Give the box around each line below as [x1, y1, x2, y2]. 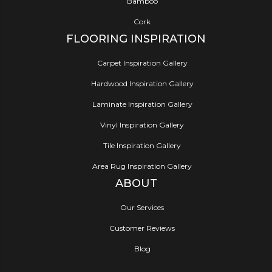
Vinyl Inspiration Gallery [100, 120, 184, 130]
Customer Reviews [109, 223, 175, 233]
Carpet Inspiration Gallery [97, 58, 188, 68]
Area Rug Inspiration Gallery [92, 161, 192, 171]
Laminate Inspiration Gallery [92, 100, 192, 109]
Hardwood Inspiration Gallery [90, 79, 194, 89]
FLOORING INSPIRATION [66, 32, 206, 46]
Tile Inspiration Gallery [103, 141, 181, 151]
